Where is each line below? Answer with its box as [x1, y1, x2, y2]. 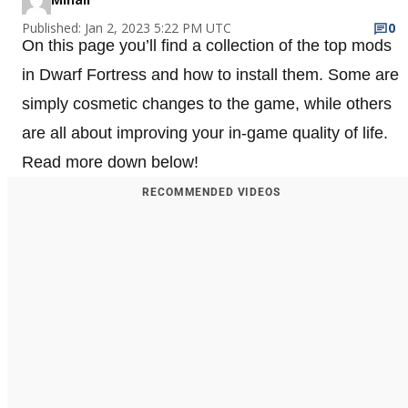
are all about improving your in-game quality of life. [22, 123, 388, 142]
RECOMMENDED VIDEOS [142, 185, 280, 199]
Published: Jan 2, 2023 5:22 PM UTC [22, 18, 231, 36]
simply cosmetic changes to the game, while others [22, 94, 392, 113]
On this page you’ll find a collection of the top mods [22, 36, 392, 55]
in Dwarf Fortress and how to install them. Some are [22, 65, 399, 84]
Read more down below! [22, 152, 199, 171]
